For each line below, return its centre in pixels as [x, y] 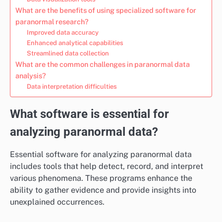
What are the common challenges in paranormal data [103, 64]
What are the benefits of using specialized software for [106, 10]
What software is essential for [89, 114]
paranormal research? [52, 21]
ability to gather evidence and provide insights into [103, 190]
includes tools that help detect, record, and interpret [107, 166]
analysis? [31, 75]
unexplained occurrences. [57, 202]
